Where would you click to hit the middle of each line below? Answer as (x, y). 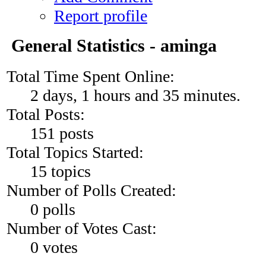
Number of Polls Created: (91, 191)
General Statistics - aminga (112, 46)
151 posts (62, 134)
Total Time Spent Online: (91, 77)
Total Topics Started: (75, 153)
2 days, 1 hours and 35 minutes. (135, 96)
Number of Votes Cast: (82, 229)
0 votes (54, 248)
